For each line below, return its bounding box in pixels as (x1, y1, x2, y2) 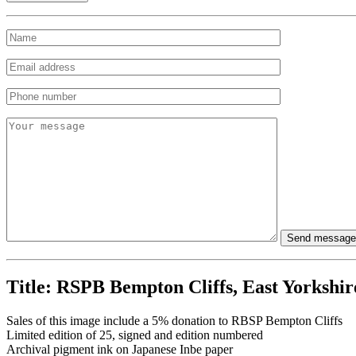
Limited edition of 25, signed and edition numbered (6, 328, 263, 342)
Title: (6, 277, 56, 298)
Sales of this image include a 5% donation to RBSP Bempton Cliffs (6, 314, 342, 328)
